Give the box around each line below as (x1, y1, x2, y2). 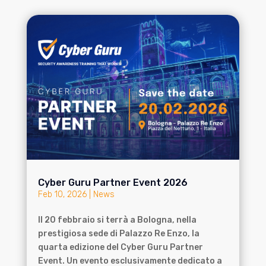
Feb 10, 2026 (37, 189, 87, 199)
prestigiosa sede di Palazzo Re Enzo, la (37, 228, 199, 239)
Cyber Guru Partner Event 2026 (37, 176, 188, 188)
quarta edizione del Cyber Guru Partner (37, 242, 203, 252)
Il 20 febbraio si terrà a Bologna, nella (37, 214, 197, 225)
